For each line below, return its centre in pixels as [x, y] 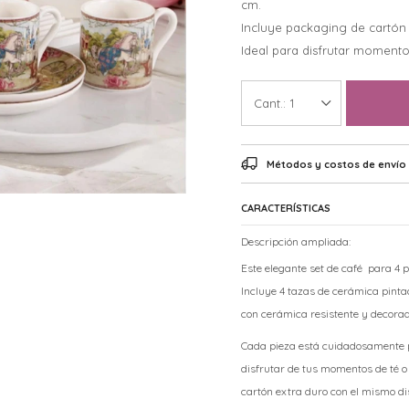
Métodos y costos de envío [336, 164]
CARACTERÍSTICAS [286, 208]
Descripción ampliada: [296, 241]
